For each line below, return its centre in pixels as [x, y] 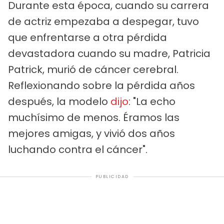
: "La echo [152, 102]
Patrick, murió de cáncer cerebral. [93, 70]
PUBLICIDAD [112, 177]
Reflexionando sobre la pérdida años [101, 86]
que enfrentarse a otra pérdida [87, 38]
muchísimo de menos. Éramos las [94, 118]
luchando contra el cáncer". [78, 150]
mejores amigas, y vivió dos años [91, 134]
